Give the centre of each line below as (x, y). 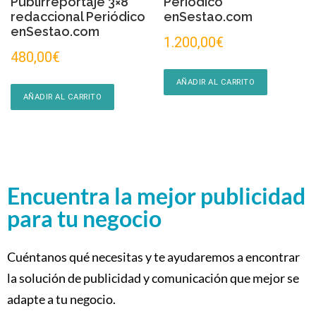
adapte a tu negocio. (61, 299)
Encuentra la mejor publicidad (156, 195)
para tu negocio (84, 218)
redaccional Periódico (78, 16)
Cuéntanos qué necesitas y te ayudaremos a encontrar (153, 256)
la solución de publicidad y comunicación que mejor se (153, 278)
